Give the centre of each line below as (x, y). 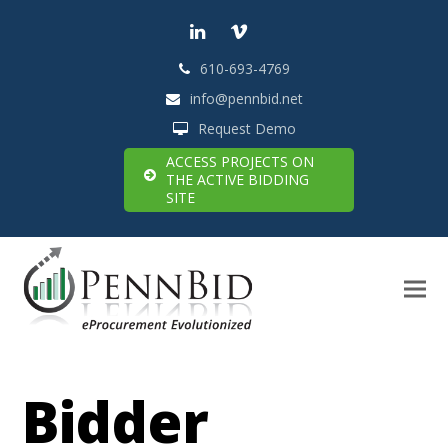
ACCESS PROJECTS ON (240, 162)
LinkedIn (238, 40)
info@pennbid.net (246, 99)
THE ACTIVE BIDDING (237, 180)
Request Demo (246, 129)
